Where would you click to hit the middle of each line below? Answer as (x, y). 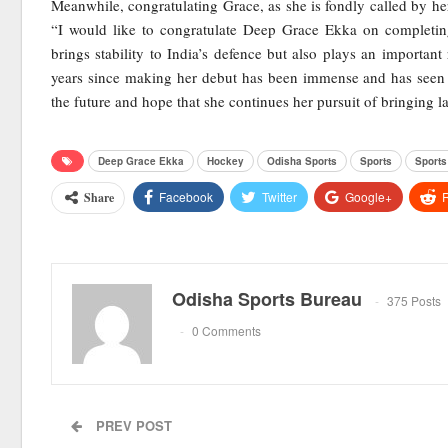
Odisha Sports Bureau (267, 298)
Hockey (225, 160)
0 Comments (226, 331)
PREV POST (132, 425)
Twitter (279, 196)
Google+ (368, 196)
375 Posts (414, 301)
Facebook (186, 196)
